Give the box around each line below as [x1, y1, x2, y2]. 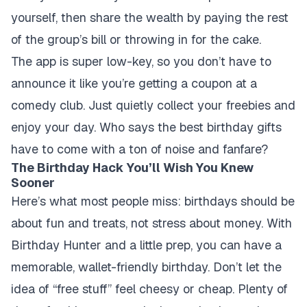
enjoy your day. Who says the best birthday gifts [11, 119, 282, 135]
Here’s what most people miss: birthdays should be [11, 193, 295, 209]
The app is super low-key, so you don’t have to [11, 53, 271, 69]
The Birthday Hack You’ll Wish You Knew [11, 160, 254, 175]
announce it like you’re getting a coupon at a [11, 75, 257, 91]
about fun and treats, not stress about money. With [11, 215, 292, 231]
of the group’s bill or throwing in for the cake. [11, 32, 261, 47]
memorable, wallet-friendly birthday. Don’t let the [11, 259, 282, 275]
